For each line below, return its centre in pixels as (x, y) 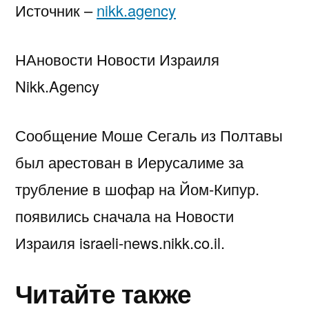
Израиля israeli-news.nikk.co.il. (120, 243)
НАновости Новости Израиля (117, 59)
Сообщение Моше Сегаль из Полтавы (149, 135)
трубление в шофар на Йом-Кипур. (137, 189)
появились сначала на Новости (124, 216)
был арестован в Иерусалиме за (129, 162)
